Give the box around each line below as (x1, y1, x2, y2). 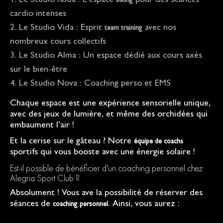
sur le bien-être (10, 66, 67, 75)
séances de (10, 200, 53, 210)
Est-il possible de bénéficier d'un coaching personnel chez (10, 162, 203, 174)
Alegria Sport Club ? (10, 172, 80, 184)
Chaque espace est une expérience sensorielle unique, (10, 100, 211, 109)
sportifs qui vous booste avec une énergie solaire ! (10, 148, 195, 158)
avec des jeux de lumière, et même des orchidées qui (10, 111, 208, 120)
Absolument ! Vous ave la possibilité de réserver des (10, 189, 203, 199)
